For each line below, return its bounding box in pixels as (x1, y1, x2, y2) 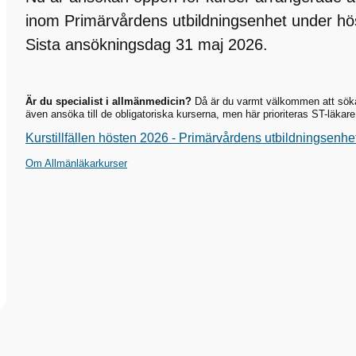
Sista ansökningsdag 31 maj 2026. (25, 36, 268, 53)
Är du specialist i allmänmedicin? (25, 95, 192, 107)
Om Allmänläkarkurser (25, 157, 127, 170)
